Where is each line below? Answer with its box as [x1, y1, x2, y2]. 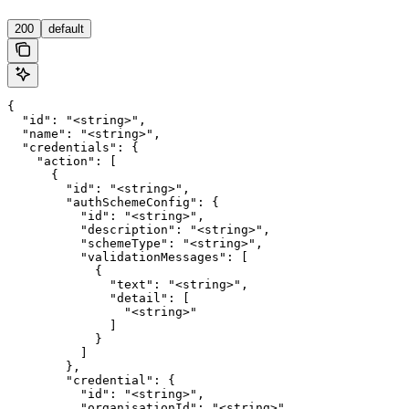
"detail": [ [7, 291, 190, 306]
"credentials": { [7, 141, 139, 155]
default [48, 22, 84, 37]
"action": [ [7, 154, 117, 169]
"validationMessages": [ [7, 250, 248, 265]
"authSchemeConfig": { [7, 195, 219, 210]
